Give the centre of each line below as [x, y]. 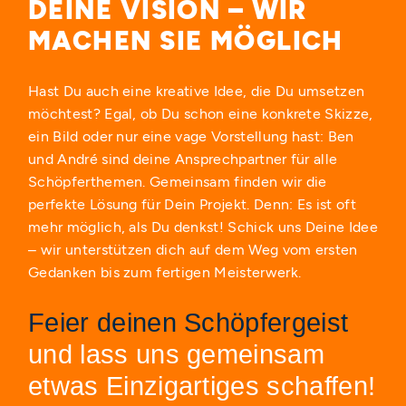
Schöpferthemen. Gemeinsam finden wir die [178, 181]
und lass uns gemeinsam [177, 355]
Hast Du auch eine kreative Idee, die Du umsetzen [197, 91]
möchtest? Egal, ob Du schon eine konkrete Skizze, [201, 113]
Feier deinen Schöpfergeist [188, 323]
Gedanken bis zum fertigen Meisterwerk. [165, 272]
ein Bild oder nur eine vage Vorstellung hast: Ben [191, 136]
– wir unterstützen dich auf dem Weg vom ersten [193, 249]
